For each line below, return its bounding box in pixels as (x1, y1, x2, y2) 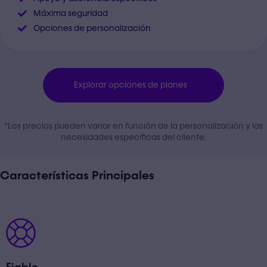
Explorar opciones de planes (74, 79, 187, 91)
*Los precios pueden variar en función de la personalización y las (4, 120, 263, 132)
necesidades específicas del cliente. (61, 131, 206, 143)
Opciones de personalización (33, 22, 151, 34)
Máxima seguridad (33, 7, 108, 19)
